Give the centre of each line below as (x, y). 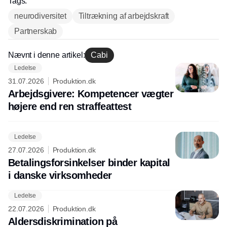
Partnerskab (36, 31)
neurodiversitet (40, 16)
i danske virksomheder (60, 176)
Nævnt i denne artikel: (47, 55)
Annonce (113, 71)
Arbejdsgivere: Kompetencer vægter (91, 94)
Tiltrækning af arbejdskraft (124, 16)
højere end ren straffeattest (70, 107)
